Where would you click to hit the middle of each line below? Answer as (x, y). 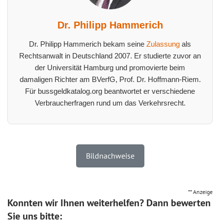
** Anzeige (200, 192)
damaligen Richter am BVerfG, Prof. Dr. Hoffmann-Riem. (110, 79)
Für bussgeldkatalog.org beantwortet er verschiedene (110, 91)
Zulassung (163, 44)
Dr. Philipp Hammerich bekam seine (88, 44)
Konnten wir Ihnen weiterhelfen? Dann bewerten (109, 203)
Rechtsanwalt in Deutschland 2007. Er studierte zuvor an (110, 55)
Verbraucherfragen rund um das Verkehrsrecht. (110, 103)
